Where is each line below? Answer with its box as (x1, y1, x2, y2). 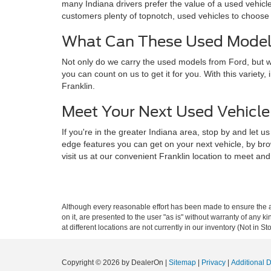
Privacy (201, 258, 226, 267)
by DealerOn (122, 258, 163, 267)
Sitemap (169, 258, 196, 267)
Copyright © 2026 (62, 258, 122, 267)
